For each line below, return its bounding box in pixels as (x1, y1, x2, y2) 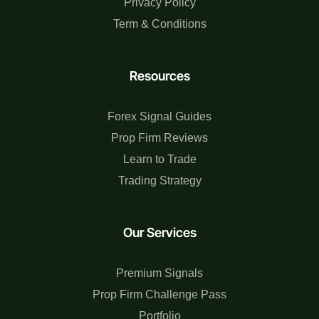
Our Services (122, 224, 197, 240)
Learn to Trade (122, 152, 197, 165)
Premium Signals (116, 266, 203, 279)
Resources (129, 68, 190, 83)
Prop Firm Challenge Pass (93, 288, 226, 300)
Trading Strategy (117, 174, 202, 187)
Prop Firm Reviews (111, 131, 208, 144)
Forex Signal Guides (108, 110, 211, 122)
